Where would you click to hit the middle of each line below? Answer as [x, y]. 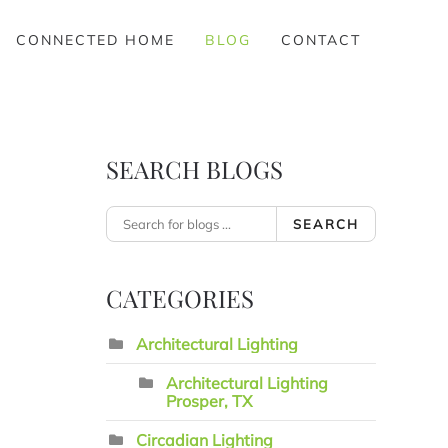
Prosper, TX [209, 401]
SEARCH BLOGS [194, 169]
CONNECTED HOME [95, 40]
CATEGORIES [180, 298]
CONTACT [321, 40]
